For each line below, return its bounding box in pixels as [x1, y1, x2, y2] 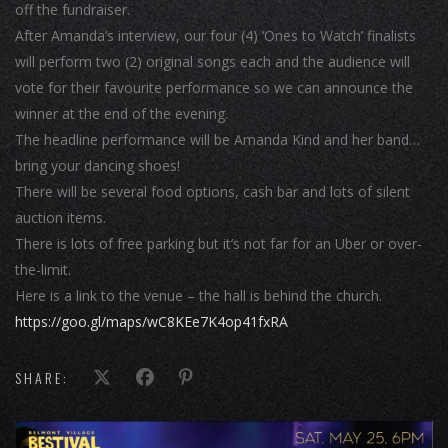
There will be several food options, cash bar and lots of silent [15, 182, 410, 201]
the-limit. [15, 260, 71, 279]
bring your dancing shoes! [15, 156, 180, 175]
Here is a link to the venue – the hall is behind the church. [15, 286, 382, 305]
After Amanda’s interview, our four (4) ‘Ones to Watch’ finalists [15, 26, 416, 45]
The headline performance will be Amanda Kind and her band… [15, 130, 420, 149]
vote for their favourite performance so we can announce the [15, 78, 413, 97]
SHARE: [15, 367, 69, 388]
